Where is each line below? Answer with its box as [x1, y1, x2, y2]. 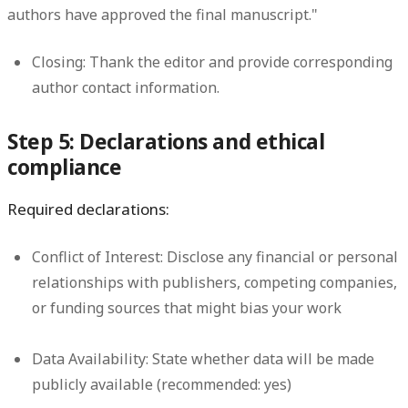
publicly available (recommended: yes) [32, 374, 292, 395]
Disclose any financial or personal [163, 247, 399, 268]
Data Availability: [32, 349, 149, 370]
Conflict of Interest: [32, 247, 164, 268]
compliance [7, 153, 122, 182]
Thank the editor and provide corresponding [86, 51, 393, 72]
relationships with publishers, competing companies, [32, 272, 398, 293]
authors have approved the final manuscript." [7, 4, 318, 25]
